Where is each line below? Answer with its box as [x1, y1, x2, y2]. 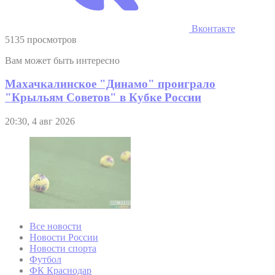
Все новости [29, 221, 82, 232]
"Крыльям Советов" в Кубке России [5, 91, 201, 104]
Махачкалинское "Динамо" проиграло [5, 77, 215, 91]
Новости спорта [29, 243, 96, 254]
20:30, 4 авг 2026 [5, 116, 75, 127]
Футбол [29, 254, 61, 265]
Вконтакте [189, 23, 235, 34]
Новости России [29, 232, 98, 243]
